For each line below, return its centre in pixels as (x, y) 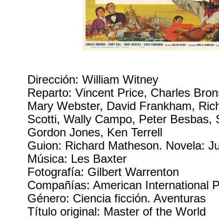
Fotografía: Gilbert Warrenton (103, 172)
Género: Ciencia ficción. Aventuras (117, 198)
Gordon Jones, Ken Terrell (95, 132)
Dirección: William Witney (93, 79)
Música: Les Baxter (77, 159)
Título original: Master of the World (117, 211)
